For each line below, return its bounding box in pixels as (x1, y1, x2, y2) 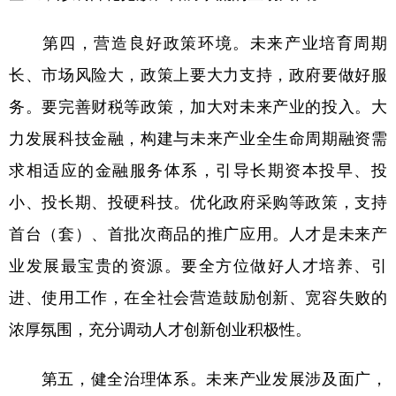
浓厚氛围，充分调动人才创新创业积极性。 (9, 320, 311, 337)
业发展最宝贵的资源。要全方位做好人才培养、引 (9, 256, 387, 273)
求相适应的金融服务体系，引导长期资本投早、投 (9, 161, 387, 178)
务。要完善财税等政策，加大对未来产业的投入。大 (9, 97, 387, 114)
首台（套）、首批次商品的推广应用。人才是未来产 (9, 225, 387, 241)
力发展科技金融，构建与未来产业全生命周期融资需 (9, 129, 387, 146)
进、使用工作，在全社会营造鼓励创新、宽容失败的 (9, 288, 387, 305)
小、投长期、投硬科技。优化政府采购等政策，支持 (9, 193, 387, 209)
